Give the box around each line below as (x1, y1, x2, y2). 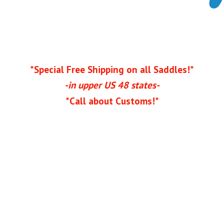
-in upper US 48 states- (64, 78, 159, 91)
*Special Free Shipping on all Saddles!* (30, 62, 194, 75)
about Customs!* (88, 94, 159, 107)
